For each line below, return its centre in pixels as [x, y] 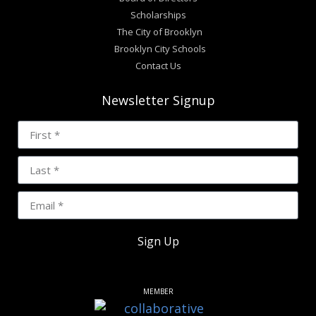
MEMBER [158, 292]
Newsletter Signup [158, 101]
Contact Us [158, 66]
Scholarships [158, 15]
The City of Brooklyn [160, 32]
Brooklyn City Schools [160, 49]
